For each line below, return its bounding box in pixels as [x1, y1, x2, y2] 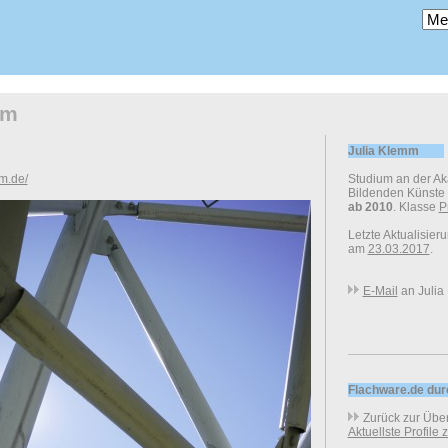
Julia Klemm [347, 144, 419, 158]
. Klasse [392, 200, 439, 214]
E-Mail [362, 284, 398, 298]
